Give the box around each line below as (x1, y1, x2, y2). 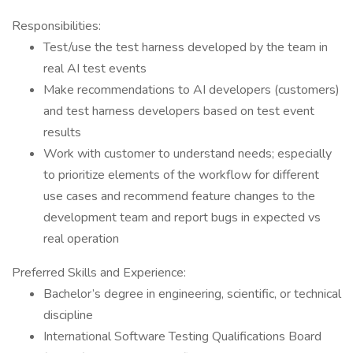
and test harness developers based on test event (43, 102, 314, 120)
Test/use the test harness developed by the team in (43, 39, 328, 56)
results (43, 124, 81, 141)
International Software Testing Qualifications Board (43, 328, 321, 345)
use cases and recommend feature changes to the (43, 188, 315, 205)
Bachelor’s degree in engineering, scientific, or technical (43, 285, 341, 303)
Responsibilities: (12, 17, 101, 35)
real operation (43, 230, 119, 247)
